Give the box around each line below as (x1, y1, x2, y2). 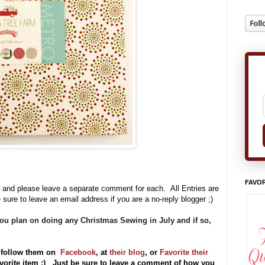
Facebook (60, 248, 96, 257)
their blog (109, 248, 145, 257)
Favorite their (160, 248, 208, 257)
